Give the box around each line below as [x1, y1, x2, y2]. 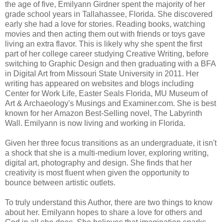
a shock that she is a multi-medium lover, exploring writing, [5, 148, 209, 157]
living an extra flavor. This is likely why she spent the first [5, 39, 202, 48]
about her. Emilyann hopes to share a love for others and [5, 208, 202, 217]
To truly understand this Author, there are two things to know [5, 198, 213, 207]
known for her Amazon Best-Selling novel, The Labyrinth [5, 109, 202, 117]
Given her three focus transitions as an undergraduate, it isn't [5, 138, 217, 147]
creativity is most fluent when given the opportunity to [5, 168, 189, 177]
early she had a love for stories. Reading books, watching [5, 19, 205, 28]
